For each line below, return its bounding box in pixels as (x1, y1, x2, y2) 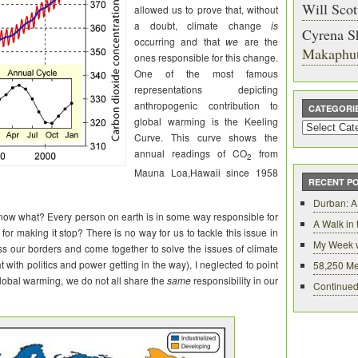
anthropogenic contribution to (134, 98, 278, 112)
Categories (301, 120, 349, 133)
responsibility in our (193, 273, 279, 288)
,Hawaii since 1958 (187, 165, 279, 180)
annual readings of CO (134, 146, 247, 160)
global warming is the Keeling (134, 114, 278, 128)
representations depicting (134, 82, 278, 96)
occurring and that (134, 34, 226, 48)
